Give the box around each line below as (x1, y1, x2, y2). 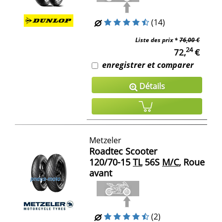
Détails (137, 80, 165, 92)
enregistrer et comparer (102, 59, 194, 70)
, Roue (179, 156, 205, 168)
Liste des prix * (135, 35, 179, 44)
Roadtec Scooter (89, 145, 157, 158)
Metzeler (89, 135, 121, 146)
